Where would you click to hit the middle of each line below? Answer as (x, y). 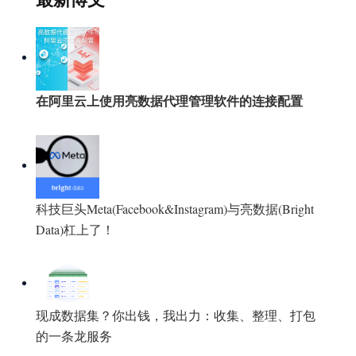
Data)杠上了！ (75, 229)
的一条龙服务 (74, 335)
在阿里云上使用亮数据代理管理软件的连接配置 (169, 100)
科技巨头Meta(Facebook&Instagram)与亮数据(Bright (175, 208)
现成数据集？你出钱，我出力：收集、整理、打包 (176, 315)
